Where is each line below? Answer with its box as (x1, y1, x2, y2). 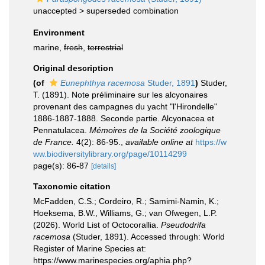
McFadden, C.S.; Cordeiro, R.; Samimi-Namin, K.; (33, 196, 219, 206)
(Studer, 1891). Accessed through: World (70, 232, 225, 241)
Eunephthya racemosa (60, 78, 145, 88)
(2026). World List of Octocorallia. (33, 220, 161, 230)
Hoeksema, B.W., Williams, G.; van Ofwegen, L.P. (33, 208, 217, 218)
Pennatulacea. (33, 125, 89, 135)
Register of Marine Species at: (33, 244, 146, 253)
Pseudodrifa (161, 220, 206, 230)
